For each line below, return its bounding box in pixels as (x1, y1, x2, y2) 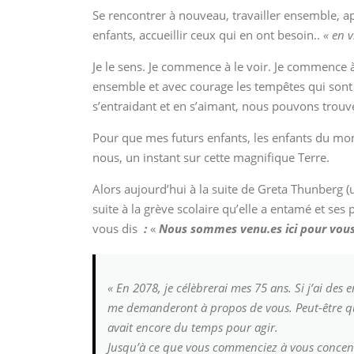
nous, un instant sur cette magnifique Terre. (92, 149, 330, 166)
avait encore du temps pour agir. (107, 319, 278, 336)
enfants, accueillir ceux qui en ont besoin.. (92, 27, 323, 43)
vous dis (92, 220, 137, 237)
